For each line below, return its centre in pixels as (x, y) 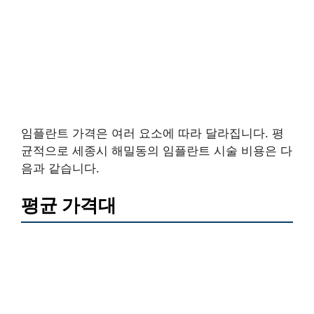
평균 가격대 (69, 205)
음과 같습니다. (60, 168)
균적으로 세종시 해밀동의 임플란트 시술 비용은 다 (157, 150)
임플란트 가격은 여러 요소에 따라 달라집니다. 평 (152, 133)
